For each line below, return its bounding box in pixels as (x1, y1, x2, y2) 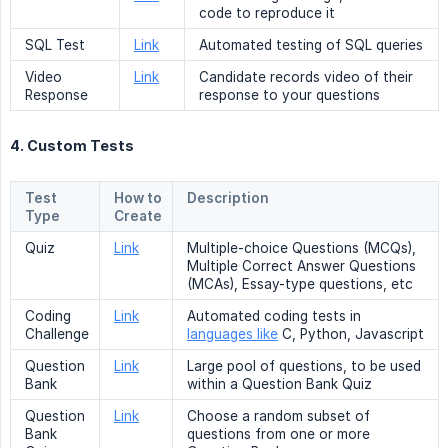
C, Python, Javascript (278, 326, 424, 343)
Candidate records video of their (199, 69, 413, 86)
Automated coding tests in (187, 308, 361, 325)
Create (114, 208, 162, 225)
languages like (187, 326, 278, 343)
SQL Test (25, 37, 85, 54)
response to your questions (199, 87, 380, 104)
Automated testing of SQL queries (199, 37, 423, 54)
